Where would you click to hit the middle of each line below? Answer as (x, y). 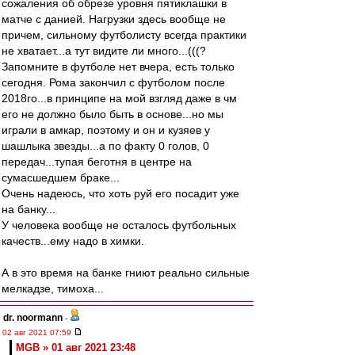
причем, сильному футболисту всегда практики (124, 35)
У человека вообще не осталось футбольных (119, 225)
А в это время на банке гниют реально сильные (126, 273)
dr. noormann (33, 318)
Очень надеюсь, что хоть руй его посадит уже (120, 193)
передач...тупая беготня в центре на (97, 162)
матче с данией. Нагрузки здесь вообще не (114, 19)
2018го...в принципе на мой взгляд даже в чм (119, 98)
